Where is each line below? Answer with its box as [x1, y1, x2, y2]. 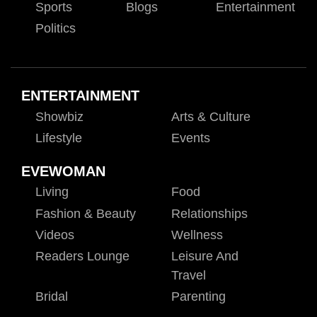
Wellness [171, 227, 223, 242]
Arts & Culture [171, 109, 250, 124]
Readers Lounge [35, 248, 129, 263]
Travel [171, 267, 206, 282]
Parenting [171, 289, 226, 304]
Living [35, 185, 69, 200]
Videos [35, 227, 74, 242]
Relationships [171, 206, 248, 221]
